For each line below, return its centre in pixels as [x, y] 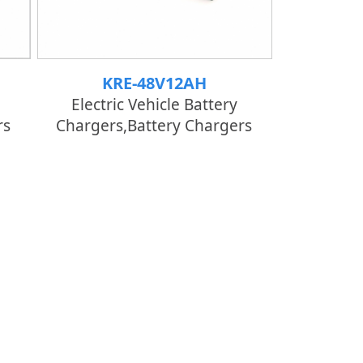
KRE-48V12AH [154, 83]
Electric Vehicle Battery [154, 105]
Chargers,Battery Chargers [154, 126]
